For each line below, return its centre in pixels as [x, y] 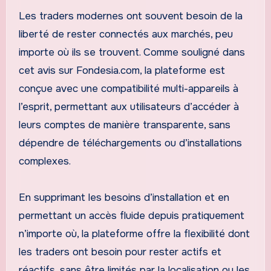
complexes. [46, 161]
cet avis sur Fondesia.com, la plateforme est [122, 70]
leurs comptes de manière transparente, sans [124, 125]
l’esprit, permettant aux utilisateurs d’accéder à [129, 106]
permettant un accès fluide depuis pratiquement [131, 215]
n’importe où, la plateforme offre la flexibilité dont [134, 233]
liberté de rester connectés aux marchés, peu [126, 34]
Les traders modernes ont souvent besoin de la [130, 16]
